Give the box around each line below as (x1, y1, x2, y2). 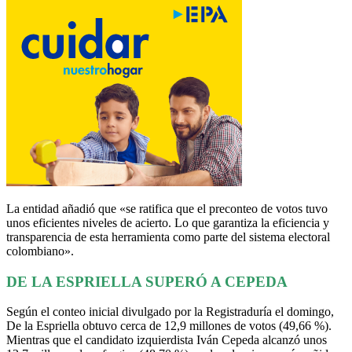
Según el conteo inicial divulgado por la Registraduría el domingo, (6, 305, 334, 319)
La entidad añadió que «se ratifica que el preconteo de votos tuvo (6, 201, 328, 215)
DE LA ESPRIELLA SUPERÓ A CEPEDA (6, 273, 291, 290)
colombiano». (6, 244, 74, 258)
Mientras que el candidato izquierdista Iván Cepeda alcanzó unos (6, 333, 327, 347)
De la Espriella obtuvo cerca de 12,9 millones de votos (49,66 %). (6, 319, 332, 333)
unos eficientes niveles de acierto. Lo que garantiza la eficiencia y (6, 215, 329, 229)
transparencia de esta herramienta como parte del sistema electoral (6, 229, 330, 244)
